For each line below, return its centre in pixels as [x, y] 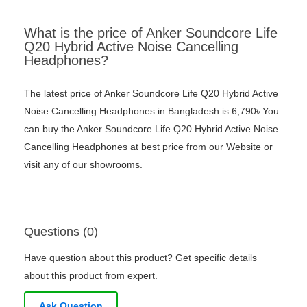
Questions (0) [61, 232]
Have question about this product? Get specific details [140, 258]
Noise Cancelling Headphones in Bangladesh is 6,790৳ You [151, 111]
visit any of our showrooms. [83, 165]
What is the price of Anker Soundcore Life [151, 33]
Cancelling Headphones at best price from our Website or [148, 147]
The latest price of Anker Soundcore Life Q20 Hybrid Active [151, 94]
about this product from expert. [91, 276]
